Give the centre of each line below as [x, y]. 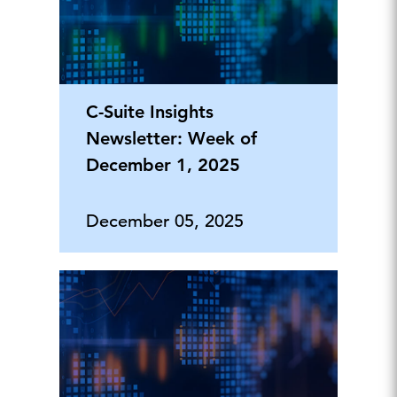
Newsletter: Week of [171, 138]
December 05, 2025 [164, 221]
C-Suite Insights [149, 111]
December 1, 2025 [163, 164]
